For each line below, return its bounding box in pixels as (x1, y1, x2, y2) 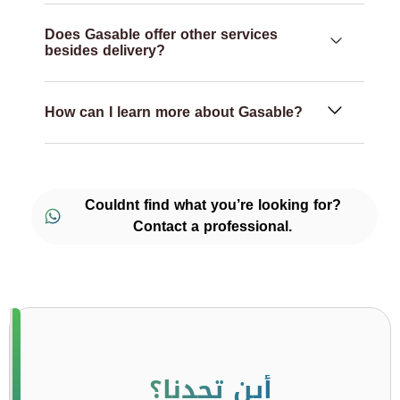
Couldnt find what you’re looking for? (84, 191, 341, 220)
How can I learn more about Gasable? (45, 97, 303, 126)
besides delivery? (45, 36, 165, 64)
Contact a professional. (133, 212, 292, 241)
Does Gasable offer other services (45, 20, 278, 48)
